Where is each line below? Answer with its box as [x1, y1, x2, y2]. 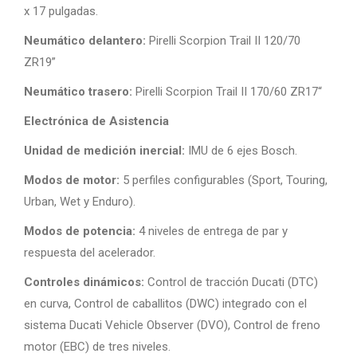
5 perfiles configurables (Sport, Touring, [120, 173, 328, 187]
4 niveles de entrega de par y [139, 224, 288, 238]
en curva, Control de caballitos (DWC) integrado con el [24, 296, 307, 311]
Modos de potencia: [24, 224, 139, 238]
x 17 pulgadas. [24, 4, 101, 18]
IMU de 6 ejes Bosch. [185, 143, 300, 158]
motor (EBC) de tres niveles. [24, 339, 171, 354]
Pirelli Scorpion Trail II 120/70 [146, 33, 300, 48]
